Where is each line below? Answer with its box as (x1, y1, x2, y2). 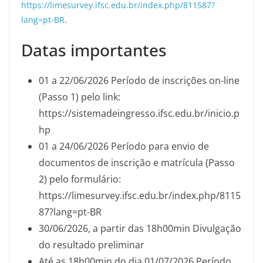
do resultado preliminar (39, 238, 144, 251)
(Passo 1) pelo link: (39, 90, 120, 103)
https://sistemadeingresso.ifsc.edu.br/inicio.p (39, 107, 240, 120)
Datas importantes (21, 39, 167, 61)
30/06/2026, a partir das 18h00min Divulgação (39, 222, 241, 235)
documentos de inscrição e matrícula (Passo (39, 156, 235, 169)
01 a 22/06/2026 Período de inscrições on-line (39, 74, 240, 87)
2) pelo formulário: (39, 173, 121, 186)
